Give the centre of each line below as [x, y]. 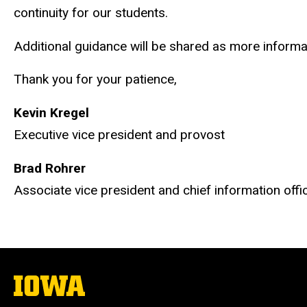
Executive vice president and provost [119, 135]
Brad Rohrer [50, 168]
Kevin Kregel [51, 113]
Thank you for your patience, [95, 79]
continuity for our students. [93, 12]
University [38, 294]
